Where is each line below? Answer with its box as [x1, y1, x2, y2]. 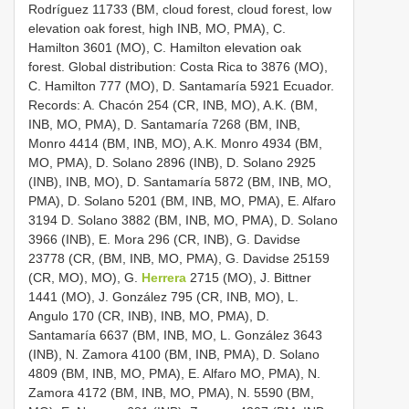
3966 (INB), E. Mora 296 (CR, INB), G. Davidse [28, 231, 300, 246]
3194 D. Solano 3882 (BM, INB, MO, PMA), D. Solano [28, 212, 338, 227]
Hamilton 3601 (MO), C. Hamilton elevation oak [28, 39, 301, 55]
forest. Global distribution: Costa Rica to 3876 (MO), [28, 58, 328, 74]
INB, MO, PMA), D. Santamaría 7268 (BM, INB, [28, 116, 300, 131]
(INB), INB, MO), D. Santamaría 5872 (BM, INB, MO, [28, 173, 331, 189]
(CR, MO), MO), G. [28, 269, 142, 285]
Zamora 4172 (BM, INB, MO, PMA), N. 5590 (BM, [28, 384, 314, 400]
